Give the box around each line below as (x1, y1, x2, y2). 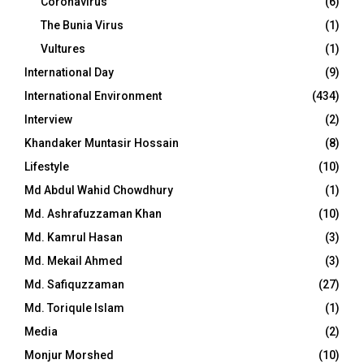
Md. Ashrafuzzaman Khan (24, 207, 162, 220)
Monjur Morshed (24, 349, 114, 362)
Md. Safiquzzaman (24, 278, 124, 291)
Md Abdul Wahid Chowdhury (24, 184, 173, 197)
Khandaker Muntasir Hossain (24, 136, 179, 149)
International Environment (24, 89, 162, 102)
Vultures (41, 42, 85, 55)
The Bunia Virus (41, 19, 123, 32)
